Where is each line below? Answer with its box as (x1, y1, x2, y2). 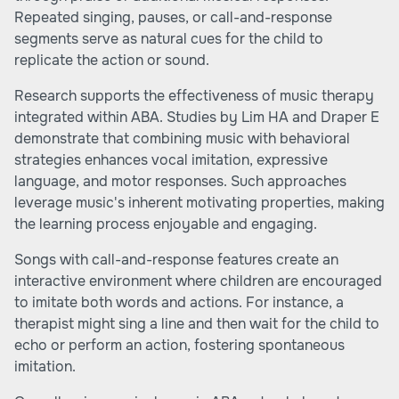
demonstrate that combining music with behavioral (14, 129, 350, 148)
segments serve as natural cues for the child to (14, 29, 323, 48)
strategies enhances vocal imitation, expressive (14, 151, 328, 169)
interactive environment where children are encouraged (14, 272, 382, 290)
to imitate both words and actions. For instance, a (14, 293, 344, 312)
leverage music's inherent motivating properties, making (14, 193, 385, 212)
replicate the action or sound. (14, 51, 209, 69)
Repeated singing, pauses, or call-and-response (14, 8, 332, 27)
